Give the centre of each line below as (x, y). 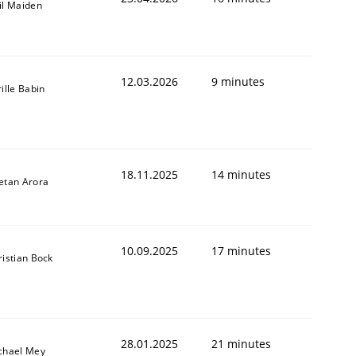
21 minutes (241, 343)
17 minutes (241, 250)
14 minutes (241, 174)
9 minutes (238, 81)
